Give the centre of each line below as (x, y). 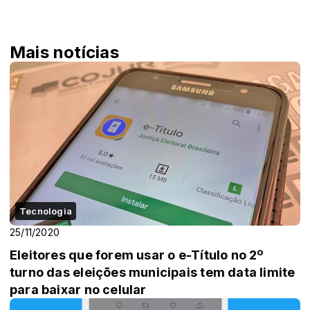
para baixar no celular (78, 289)
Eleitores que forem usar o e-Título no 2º (137, 255)
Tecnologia (46, 211)
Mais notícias (64, 53)
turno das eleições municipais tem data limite (153, 272)
